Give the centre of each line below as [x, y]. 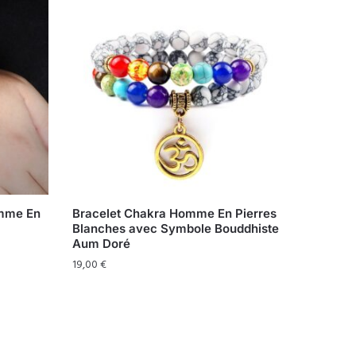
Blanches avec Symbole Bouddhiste [175, 228]
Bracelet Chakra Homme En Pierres [174, 213]
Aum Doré [101, 243]
